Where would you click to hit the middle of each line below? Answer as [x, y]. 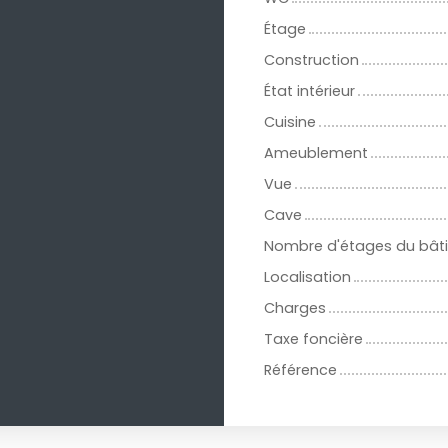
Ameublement [316, 153]
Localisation [307, 277]
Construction [311, 60]
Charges [295, 308]
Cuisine [290, 122]
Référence [300, 370]
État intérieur [309, 91]
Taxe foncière [313, 339]
